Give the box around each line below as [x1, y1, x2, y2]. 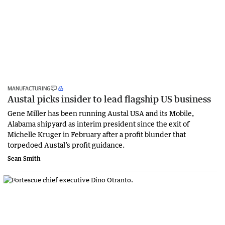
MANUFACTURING [8, 84, 50, 91]
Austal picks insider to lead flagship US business [8, 93, 211, 104]
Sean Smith [8, 154, 41, 162]
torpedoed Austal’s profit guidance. [8, 140, 125, 149]
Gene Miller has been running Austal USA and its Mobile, [8, 108, 194, 118]
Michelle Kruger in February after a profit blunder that [8, 129, 186, 139]
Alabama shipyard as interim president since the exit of [8, 119, 189, 128]
